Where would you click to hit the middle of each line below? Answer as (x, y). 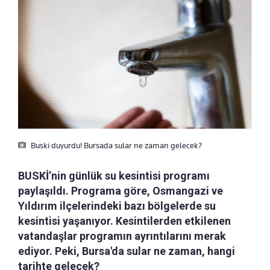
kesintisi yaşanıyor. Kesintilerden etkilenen (124, 221)
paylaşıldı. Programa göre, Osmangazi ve (121, 190)
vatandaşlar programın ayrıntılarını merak (122, 236)
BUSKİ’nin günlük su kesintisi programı (114, 175)
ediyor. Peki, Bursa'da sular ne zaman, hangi (127, 251)
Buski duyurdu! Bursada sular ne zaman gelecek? (115, 145)
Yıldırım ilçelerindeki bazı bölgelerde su (117, 206)
